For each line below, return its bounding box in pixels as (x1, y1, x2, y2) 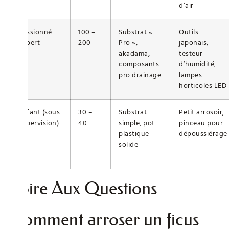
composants (119, 59, 159, 70)
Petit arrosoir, (179, 107, 224, 118)
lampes (179, 70, 202, 80)
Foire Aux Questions (10, 177, 157, 199)
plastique (119, 128, 149, 139)
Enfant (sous (18, 107, 60, 118)
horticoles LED (179, 80, 226, 91)
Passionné (18, 27, 52, 37)
